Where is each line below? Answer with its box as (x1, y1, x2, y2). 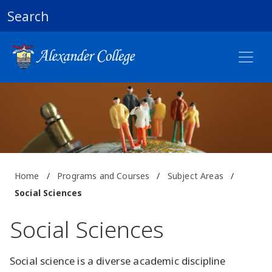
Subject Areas (167, 170, 223, 182)
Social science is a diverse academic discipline (10, 254, 226, 268)
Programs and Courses (57, 170, 150, 182)
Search (7, 8, 49, 25)
